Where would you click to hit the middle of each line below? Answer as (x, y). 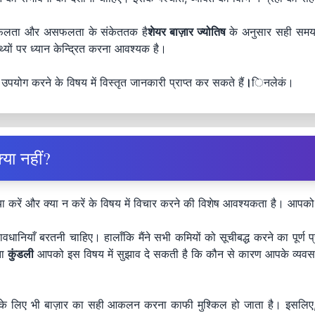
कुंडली (21, 254)
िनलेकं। (273, 83)
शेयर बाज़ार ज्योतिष (187, 32)
